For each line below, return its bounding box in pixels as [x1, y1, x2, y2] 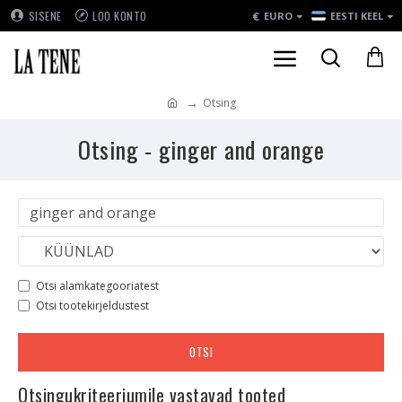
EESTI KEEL [330, 9, 383, 22]
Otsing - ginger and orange [77, 132, 325, 167]
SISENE [28, 8, 62, 23]
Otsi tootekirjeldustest [36, 298, 149, 313]
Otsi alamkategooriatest [36, 278, 159, 293]
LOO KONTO [92, 8, 147, 23]
